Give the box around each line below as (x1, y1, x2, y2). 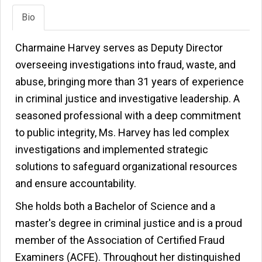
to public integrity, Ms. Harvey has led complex (15, 126, 229, 139)
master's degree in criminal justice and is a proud (15, 217, 242, 229)
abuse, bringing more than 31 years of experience (15, 75, 244, 88)
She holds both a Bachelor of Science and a (15, 200, 215, 212)
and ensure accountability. (15, 177, 136, 189)
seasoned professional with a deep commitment (15, 109, 241, 122)
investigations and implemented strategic (15, 143, 208, 156)
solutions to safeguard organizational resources (15, 160, 237, 173)
